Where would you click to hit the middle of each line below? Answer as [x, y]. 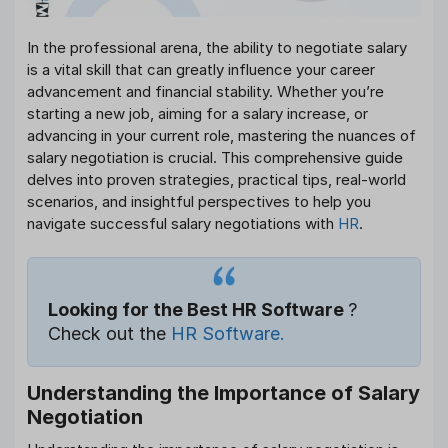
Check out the [109, 333]
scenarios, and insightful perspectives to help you [199, 201]
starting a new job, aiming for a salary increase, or [197, 113]
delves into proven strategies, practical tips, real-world [216, 179]
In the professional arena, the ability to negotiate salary [217, 47]
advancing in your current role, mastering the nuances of [221, 135]
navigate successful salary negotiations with [182, 223]
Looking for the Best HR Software [198, 309]
